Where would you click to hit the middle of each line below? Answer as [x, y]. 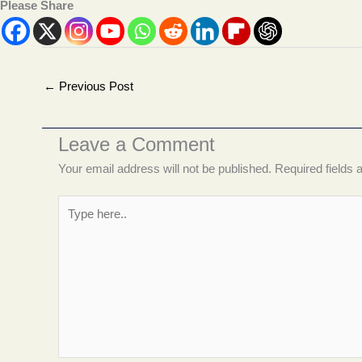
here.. [72, 221]
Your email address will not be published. [165, 168]
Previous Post [95, 86]
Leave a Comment [137, 144]
